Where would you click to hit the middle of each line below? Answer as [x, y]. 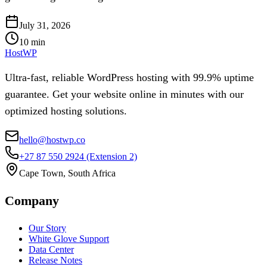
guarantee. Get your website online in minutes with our [124, 94]
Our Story [47, 228]
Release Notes [55, 260]
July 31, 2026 [45, 26]
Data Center [51, 249]
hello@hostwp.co [52, 139]
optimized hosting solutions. [66, 111]
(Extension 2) [112, 156]
